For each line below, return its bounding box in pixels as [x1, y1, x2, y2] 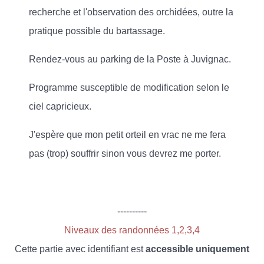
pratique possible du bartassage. [29, 26, 165, 36]
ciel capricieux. [29, 101, 91, 111]
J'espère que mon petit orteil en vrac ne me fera [29, 130, 226, 140]
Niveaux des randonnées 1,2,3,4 [64, 225, 200, 235]
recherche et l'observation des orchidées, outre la [29, 7, 233, 17]
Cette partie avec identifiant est [15, 244, 146, 254]
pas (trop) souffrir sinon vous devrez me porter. [29, 148, 223, 159]
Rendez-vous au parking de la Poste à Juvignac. [29, 54, 231, 64]
